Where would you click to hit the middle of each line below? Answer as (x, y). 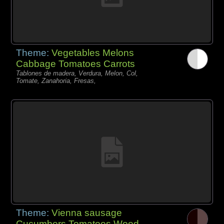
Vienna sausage (87, 212)
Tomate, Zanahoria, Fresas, (56, 80)
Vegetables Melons (93, 52)
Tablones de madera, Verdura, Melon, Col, (77, 73)
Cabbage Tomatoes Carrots (76, 63)
